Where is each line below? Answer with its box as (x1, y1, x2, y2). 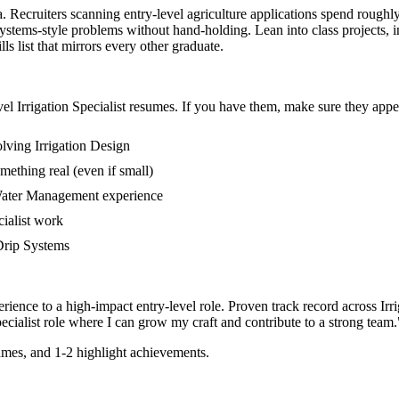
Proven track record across (228, 298, 380, 314)
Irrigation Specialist (17, 99, 126, 115)
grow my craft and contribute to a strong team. (138, 314, 397, 330)
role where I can (40, 314, 134, 330)
